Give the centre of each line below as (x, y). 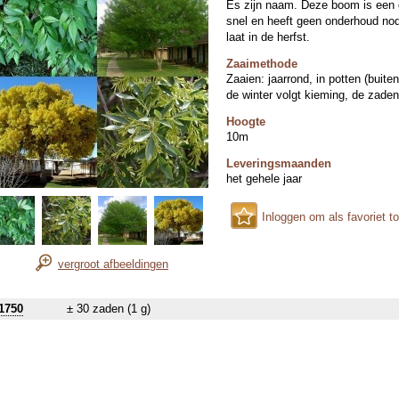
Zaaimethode (262, 64)
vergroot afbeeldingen (113, 264)
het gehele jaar (264, 179)
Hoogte (246, 122)
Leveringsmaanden (279, 163)
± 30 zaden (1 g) (109, 309)
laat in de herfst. (268, 37)
